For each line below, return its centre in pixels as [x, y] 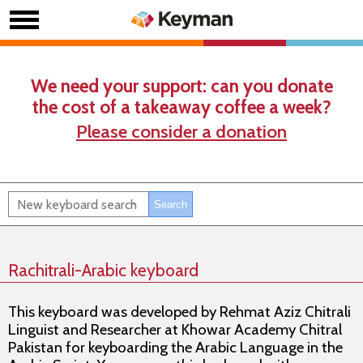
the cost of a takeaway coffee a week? [181, 107]
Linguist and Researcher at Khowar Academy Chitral [175, 329]
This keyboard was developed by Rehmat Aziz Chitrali [179, 312]
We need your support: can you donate [181, 86]
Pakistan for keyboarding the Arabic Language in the [175, 347]
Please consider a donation [181, 131]
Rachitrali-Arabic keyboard [103, 270]
